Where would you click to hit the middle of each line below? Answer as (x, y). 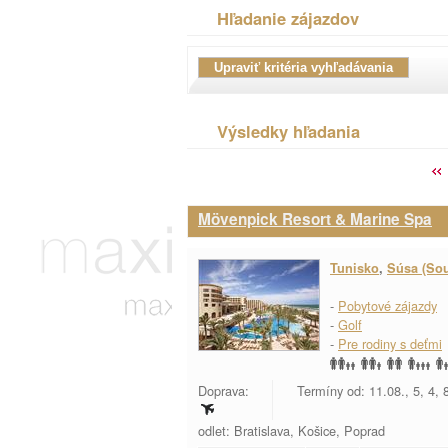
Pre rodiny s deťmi (390, 343)
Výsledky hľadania (288, 131)
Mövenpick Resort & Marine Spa (315, 219)
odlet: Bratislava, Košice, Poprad (293, 430)
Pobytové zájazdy (387, 305)
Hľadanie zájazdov (288, 18)
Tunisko (354, 268)
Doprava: (225, 390)
